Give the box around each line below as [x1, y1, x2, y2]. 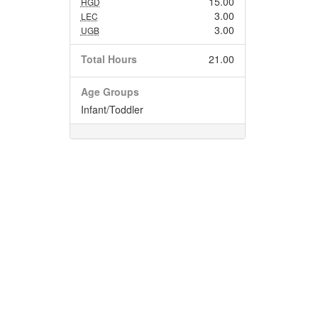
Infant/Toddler [80, 102, 143, 116]
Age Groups [80, 84, 139, 99]
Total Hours [80, 52, 137, 66]
